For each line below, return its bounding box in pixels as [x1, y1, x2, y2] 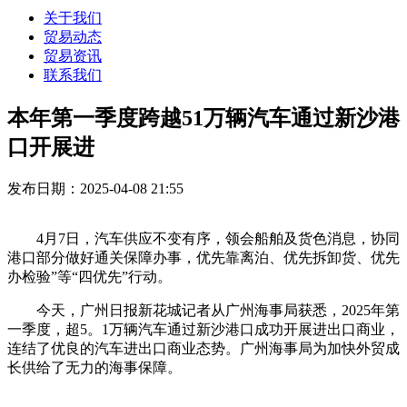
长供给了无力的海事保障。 [7, 359, 182, 375]
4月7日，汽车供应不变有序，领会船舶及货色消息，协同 [7, 230, 400, 246]
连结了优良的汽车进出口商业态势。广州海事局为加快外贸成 [7, 340, 400, 356]
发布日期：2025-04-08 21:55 [7, 180, 184, 196]
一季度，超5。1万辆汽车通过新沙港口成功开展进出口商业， [7, 321, 400, 337]
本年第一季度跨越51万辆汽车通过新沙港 [7, 105, 400, 130]
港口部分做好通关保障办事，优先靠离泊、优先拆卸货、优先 [7, 249, 400, 265]
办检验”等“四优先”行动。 [7, 268, 172, 284]
